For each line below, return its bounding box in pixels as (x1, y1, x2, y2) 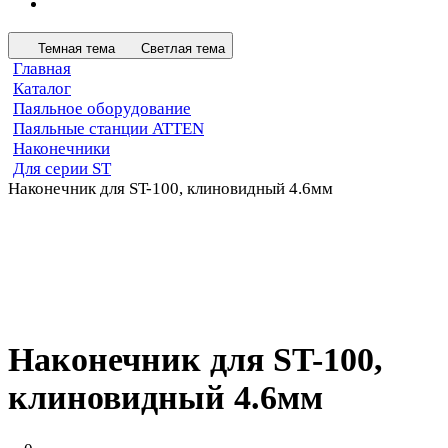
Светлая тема (141, 40, 225, 56)
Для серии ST (13, 158, 111, 178)
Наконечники (13, 138, 110, 158)
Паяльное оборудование (13, 98, 191, 118)
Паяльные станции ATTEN (13, 118, 204, 138)
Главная (13, 58, 71, 78)
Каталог (13, 78, 71, 98)
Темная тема (38, 40, 115, 56)
